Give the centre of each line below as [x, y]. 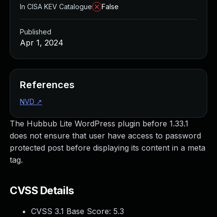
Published [36, 32]
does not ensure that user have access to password [105, 136]
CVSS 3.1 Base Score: [72, 211]
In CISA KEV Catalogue [56, 7]
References [47, 85]
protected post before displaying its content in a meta [108, 148]
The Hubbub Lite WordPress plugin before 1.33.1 [99, 124]
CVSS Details [42, 190]
